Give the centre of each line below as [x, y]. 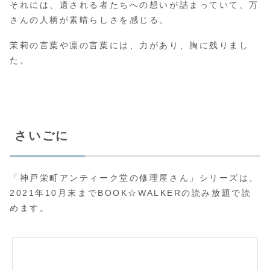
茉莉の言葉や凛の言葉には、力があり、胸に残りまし [130, 45]
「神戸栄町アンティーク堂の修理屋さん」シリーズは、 [134, 177]
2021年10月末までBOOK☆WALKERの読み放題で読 [131, 193]
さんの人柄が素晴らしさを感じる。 [89, 20]
